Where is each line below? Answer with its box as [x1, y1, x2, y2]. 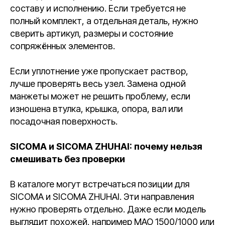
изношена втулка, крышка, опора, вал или [10, 103, 183, 114]
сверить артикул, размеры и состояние [10, 28, 173, 39]
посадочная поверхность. [10, 116, 118, 127]
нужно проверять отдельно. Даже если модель [10, 204, 206, 214]
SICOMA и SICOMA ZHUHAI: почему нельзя [10, 141, 202, 152]
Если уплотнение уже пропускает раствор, [10, 66, 188, 76]
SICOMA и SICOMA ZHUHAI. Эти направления [10, 191, 194, 202]
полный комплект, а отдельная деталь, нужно [10, 16, 198, 26]
